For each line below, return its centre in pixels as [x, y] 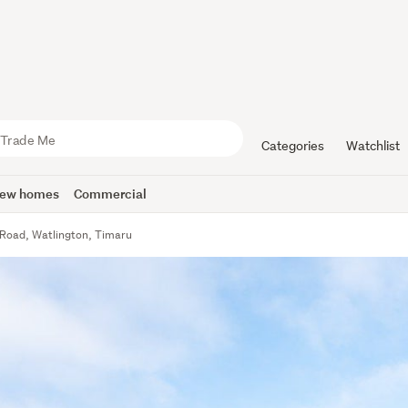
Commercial [111, 194]
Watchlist [372, 146]
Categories [292, 146]
